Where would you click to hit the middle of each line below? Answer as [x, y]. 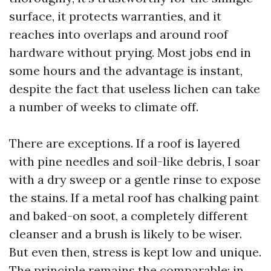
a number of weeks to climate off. [104, 107]
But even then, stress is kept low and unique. [135, 252]
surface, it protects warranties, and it [115, 16]
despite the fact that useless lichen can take [135, 89]
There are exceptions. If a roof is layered [125, 143]
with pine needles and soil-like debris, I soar [135, 161]
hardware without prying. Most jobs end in [130, 52]
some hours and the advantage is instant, [126, 70]
